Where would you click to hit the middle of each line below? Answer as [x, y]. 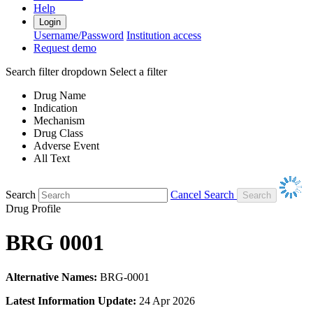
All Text [52, 158]
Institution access [164, 35]
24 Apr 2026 [166, 300]
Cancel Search [202, 194]
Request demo [65, 48]
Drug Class [58, 133]
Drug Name [60, 95]
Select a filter [138, 71]
